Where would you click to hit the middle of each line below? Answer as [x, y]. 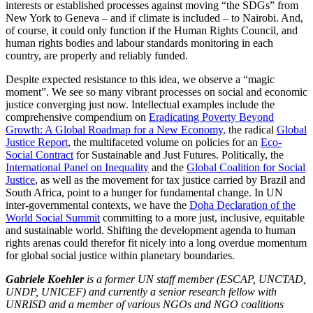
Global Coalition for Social [246, 167]
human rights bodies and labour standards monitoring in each [139, 43]
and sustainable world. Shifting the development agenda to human [151, 230]
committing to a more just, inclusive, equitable [202, 217]
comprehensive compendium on [77, 117]
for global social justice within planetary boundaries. [120, 255]
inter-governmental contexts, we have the [97, 205]
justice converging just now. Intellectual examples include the [140, 104]
